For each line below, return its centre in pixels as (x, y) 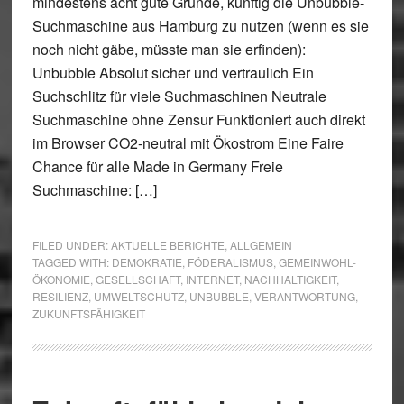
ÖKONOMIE (61, 279)
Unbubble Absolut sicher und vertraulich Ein (173, 73)
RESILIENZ (60, 296)
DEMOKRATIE (147, 262)
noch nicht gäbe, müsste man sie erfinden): (169, 49)
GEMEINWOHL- (317, 262)
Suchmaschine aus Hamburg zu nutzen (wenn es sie (200, 26)
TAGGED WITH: (72, 262)
